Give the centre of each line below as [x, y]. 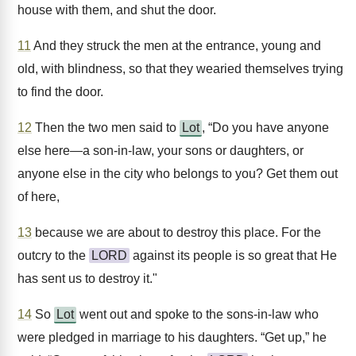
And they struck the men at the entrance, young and [176, 46]
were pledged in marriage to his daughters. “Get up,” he [172, 337]
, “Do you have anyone [265, 128]
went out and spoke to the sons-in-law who [197, 314]
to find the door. [60, 92]
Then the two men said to [106, 128]
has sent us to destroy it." [87, 279]
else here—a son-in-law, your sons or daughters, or [161, 151]
